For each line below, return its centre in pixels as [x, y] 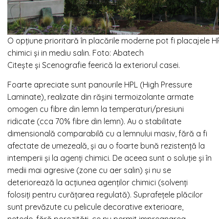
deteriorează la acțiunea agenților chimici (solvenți [98, 182]
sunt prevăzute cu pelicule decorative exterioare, [95, 207]
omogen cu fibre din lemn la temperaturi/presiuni [96, 109]
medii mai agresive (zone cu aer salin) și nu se [89, 170]
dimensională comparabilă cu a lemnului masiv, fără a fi [107, 133]
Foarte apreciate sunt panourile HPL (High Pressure [100, 84]
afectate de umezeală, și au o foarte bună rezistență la [106, 145]
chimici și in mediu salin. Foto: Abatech [76, 53]
